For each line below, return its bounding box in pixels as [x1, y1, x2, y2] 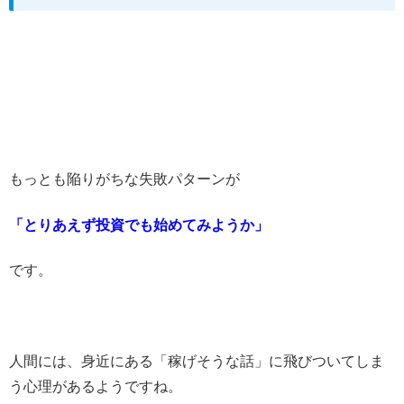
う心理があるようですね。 [9, 378, 182, 394]
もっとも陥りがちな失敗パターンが [9, 171, 240, 188]
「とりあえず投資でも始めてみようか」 [9, 216, 269, 233]
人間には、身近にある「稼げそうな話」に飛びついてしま [9, 353, 384, 369]
